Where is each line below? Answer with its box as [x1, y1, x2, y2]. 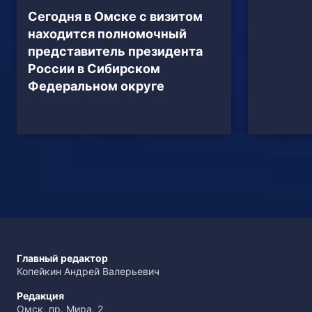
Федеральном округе [28, 78, 164, 93]
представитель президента [28, 43, 203, 58]
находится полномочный [28, 26, 187, 41]
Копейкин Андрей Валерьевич [17, 265, 159, 277]
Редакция [17, 289, 64, 302]
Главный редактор [17, 251, 108, 264]
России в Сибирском [28, 61, 160, 76]
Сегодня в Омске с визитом [28, 8, 203, 24]
